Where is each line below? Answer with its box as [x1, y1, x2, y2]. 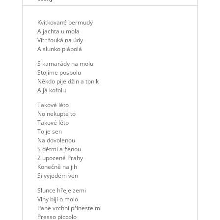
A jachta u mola [37, 27, 80, 35]
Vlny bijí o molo [37, 195, 78, 203]
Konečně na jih [37, 163, 77, 171]
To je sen [37, 127, 62, 136]
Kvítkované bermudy [37, 18, 93, 27]
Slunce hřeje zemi [37, 186, 86, 194]
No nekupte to [37, 110, 76, 118]
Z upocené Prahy [37, 154, 83, 162]
